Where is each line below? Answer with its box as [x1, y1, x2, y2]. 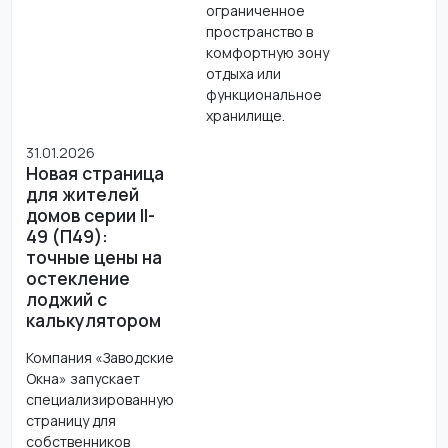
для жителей [25, 181, 139, 206]
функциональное [205, 84, 322, 104]
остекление [25, 265, 130, 290]
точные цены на [25, 244, 162, 269]
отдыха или [205, 63, 281, 83]
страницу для [25, 410, 116, 430]
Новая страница [25, 160, 164, 185]
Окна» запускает [25, 368, 140, 388]
